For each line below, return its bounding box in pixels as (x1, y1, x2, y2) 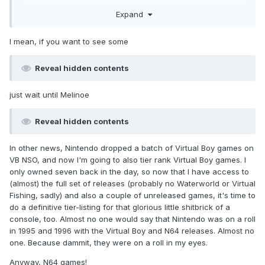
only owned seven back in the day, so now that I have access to (9, 166, 249, 176)
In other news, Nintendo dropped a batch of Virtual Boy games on (9, 143, 254, 153)
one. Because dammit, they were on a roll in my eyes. (9, 237, 210, 247)
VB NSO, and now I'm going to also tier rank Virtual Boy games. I (9, 154, 246, 164)
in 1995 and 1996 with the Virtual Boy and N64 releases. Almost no (9, 225, 254, 235)
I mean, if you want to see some (9, 36, 128, 46)
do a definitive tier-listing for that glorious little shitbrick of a (9, 202, 230, 212)
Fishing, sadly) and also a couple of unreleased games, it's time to (9, 190, 256, 200)
